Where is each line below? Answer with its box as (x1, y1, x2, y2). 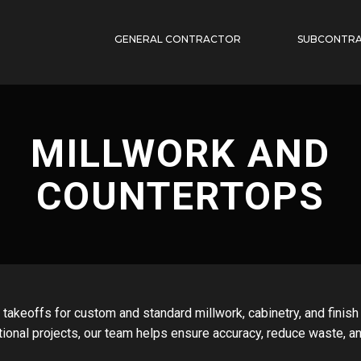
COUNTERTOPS (36, 172, 325, 219)
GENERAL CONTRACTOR (114, 32, 242, 45)
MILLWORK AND (31, 130, 330, 176)
